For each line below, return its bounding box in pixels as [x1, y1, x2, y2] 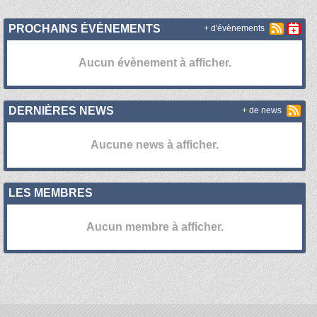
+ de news [241, 106, 282, 115]
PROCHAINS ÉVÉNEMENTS [8, 22, 161, 35]
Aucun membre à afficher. [86, 220, 224, 233]
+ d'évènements [203, 24, 265, 33]
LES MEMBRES [8, 186, 93, 199]
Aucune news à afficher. [91, 138, 219, 151]
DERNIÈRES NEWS [8, 104, 115, 117]
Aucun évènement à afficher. [78, 56, 231, 69]
